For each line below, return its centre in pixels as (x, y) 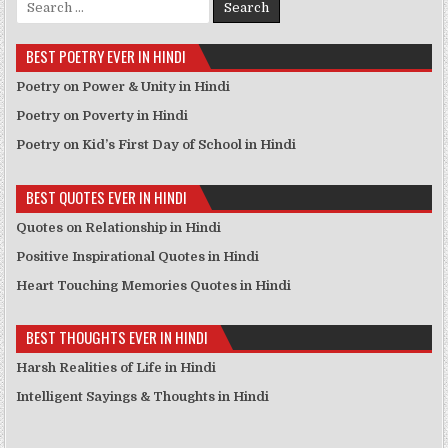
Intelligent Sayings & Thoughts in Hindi (143, 396)
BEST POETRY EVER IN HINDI (106, 56)
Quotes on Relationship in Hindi (119, 227)
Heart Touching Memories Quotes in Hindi (154, 285)
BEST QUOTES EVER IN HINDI (107, 196)
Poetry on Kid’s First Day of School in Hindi (156, 145)
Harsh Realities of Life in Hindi (116, 367)
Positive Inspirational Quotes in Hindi (138, 256)
